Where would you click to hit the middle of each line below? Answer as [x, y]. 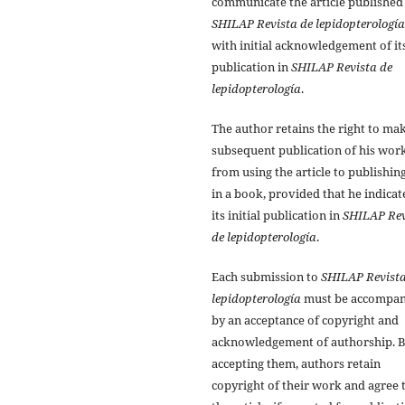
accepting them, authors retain [296, 363]
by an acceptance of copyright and [305, 320]
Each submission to [266, 276]
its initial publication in [277, 215]
